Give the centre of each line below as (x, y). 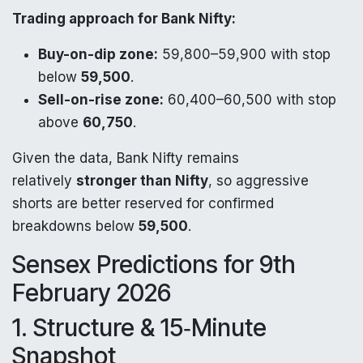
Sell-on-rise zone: (101, 99)
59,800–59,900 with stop (244, 54)
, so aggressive (258, 180)
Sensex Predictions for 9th (154, 264)
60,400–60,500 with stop (250, 99)
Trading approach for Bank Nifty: (124, 18)
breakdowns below (75, 226)
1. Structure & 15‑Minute (139, 327)
